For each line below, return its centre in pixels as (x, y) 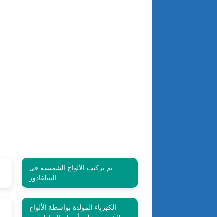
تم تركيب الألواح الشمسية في (71, 168)
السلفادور (42, 178)
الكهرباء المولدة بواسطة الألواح (72, 208)
